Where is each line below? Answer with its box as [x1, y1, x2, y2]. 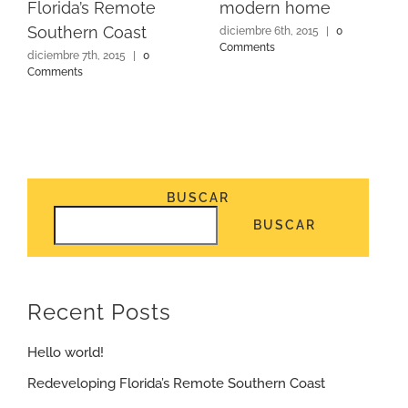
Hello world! [27, 344, 104, 362]
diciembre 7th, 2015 [27, 48, 126, 62]
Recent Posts [27, 298, 171, 325]
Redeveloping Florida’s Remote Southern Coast [27, 375, 325, 393]
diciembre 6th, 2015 [219, 24, 319, 37]
